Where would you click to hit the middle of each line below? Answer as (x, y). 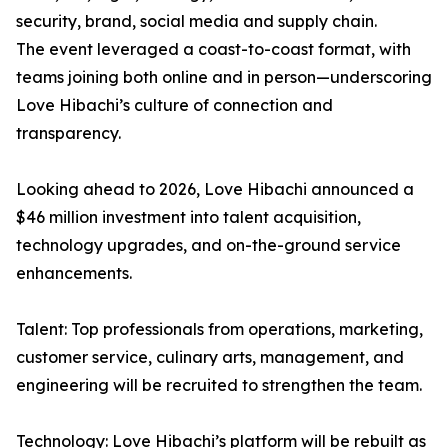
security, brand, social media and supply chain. (196, 21)
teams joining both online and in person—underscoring (224, 77)
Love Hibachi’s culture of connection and (174, 105)
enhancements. (74, 273)
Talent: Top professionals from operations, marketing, (219, 329)
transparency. (68, 133)
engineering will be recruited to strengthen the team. (219, 385)
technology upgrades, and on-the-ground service (208, 245)
